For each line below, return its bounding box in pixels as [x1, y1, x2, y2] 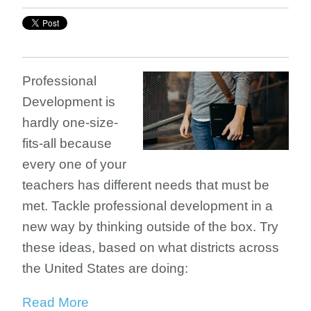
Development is [22, 94, 115, 109]
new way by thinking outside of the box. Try [22, 219, 278, 234]
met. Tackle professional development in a [22, 199, 273, 213]
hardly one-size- [22, 115, 118, 130]
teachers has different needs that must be [22, 178, 269, 192]
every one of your [22, 157, 126, 171]
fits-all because [22, 136, 112, 151]
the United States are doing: [22, 261, 188, 276]
